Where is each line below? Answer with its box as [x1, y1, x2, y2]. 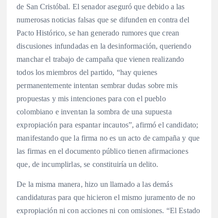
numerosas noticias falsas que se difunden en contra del [17, 15, 189, 24]
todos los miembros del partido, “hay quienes [17, 68, 158, 76]
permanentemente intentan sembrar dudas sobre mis [17, 81, 178, 90]
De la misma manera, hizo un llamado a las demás [17, 180, 173, 188]
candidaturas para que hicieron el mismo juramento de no [17, 193, 195, 201]
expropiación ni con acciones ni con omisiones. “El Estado [17, 206, 200, 215]
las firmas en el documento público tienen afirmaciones [17, 146, 188, 155]
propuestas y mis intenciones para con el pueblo [17, 94, 166, 103]
